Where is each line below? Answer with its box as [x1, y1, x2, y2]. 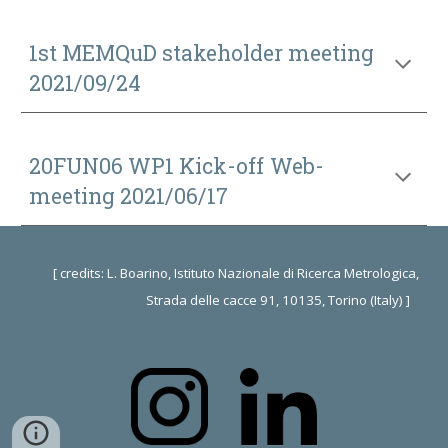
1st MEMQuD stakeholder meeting [29, 39, 375, 67]
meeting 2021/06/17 [29, 182, 229, 210]
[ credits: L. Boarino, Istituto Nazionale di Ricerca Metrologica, [52, 264, 419, 282]
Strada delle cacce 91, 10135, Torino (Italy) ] [145, 291, 419, 309]
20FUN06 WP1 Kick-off [29, 152, 265, 180]
